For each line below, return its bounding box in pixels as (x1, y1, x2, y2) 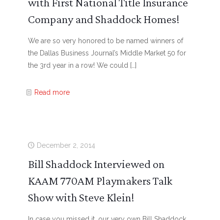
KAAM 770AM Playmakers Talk (27, 174, 172, 187)
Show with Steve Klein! (27, 191, 135, 204)
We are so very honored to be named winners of (27, 37, 183, 45)
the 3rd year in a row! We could (27, 61, 128, 69)
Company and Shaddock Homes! (27, 12, 180, 26)
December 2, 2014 (36, 141, 95, 149)
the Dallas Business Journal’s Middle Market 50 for (27, 49, 186, 57)
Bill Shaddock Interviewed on (27, 157, 165, 170)
